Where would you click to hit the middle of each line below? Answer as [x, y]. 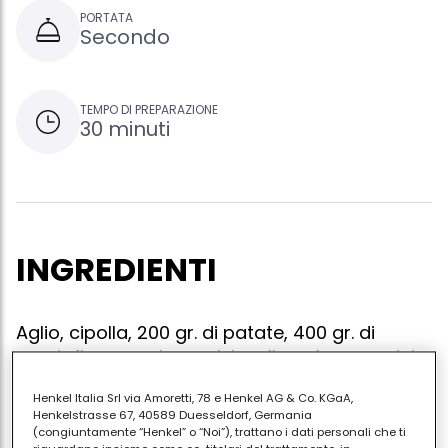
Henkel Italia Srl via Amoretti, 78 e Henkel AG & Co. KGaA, [193, 397]
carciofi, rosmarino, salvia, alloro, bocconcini [215, 357]
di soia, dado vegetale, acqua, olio [169, 381]
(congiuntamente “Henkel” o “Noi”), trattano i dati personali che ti [220, 431]
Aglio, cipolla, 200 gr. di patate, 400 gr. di [195, 333]
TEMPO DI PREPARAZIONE [149, 110]
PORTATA [106, 18]
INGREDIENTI [116, 270]
